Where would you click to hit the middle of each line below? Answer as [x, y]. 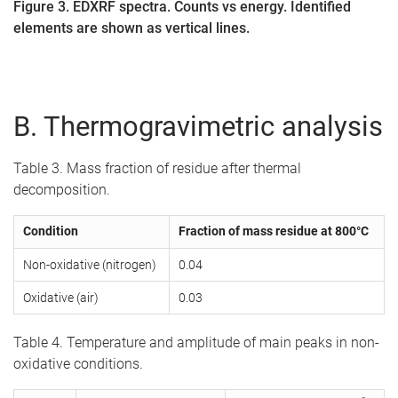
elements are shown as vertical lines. [131, 28]
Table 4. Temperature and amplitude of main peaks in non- [196, 342]
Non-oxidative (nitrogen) [90, 264]
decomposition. [62, 189]
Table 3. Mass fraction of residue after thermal [157, 168]
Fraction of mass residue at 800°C [274, 231]
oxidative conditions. [78, 363]
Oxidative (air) [61, 297]
